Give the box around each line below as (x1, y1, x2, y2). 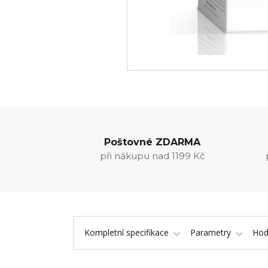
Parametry (190, 227, 231, 238)
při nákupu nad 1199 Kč (99, 150, 205, 162)
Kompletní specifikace (84, 227, 169, 238)
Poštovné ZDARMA (103, 136, 200, 148)
